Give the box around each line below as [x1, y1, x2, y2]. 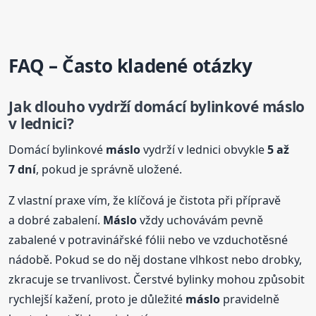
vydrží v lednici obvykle [140, 141, 268, 157]
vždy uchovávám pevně [137, 212, 264, 228]
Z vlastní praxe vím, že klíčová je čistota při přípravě [8, 192, 281, 208]
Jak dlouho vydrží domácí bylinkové [8, 97, 262, 117]
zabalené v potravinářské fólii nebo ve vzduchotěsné [8, 231, 288, 248]
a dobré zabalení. [8, 212, 104, 228]
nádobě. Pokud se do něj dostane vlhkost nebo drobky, [8, 251, 303, 267]
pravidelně [220, 291, 280, 307]
